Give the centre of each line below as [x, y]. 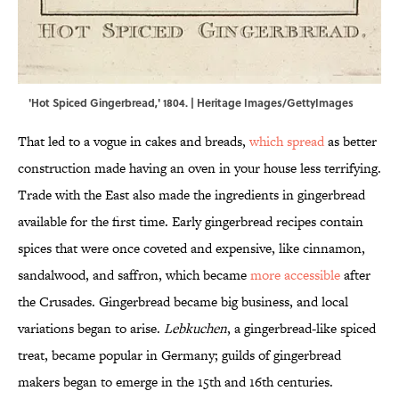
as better [350, 142]
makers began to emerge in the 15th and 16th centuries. [175, 382]
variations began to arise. [91, 329]
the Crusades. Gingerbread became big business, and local [183, 302]
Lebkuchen [195, 329]
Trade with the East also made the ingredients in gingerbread [191, 195]
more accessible [295, 275]
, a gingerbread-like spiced [301, 329]
